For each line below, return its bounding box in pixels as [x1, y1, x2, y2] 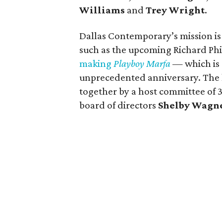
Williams [79, 4, 125, 16]
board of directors [79, 99, 158, 111]
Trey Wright [146, 4, 205, 16]
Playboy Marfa [113, 57, 170, 69]
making [79, 57, 113, 69]
